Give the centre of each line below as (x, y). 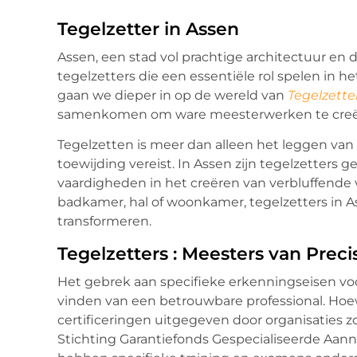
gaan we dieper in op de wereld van (173, 96)
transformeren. (104, 222)
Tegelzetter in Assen (148, 29)
